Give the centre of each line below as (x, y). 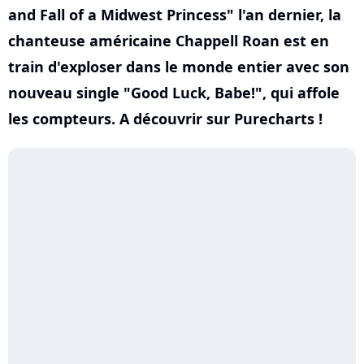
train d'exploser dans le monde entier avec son (179, 67)
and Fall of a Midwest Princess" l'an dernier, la (175, 15)
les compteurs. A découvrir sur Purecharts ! (165, 119)
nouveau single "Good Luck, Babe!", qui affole (174, 93)
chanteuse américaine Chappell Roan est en (169, 41)
